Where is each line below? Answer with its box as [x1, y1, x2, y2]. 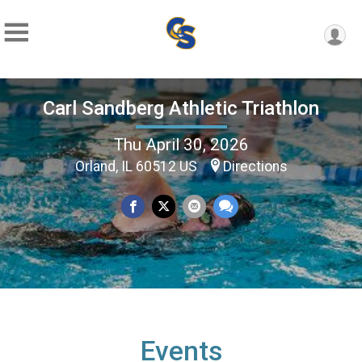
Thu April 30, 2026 [113, 134, 249, 154]
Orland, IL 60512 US [74, 158, 200, 175]
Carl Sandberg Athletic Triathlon [43, 96, 319, 120]
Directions [222, 158, 288, 175]
